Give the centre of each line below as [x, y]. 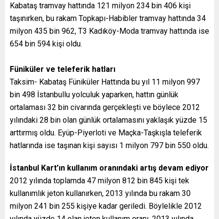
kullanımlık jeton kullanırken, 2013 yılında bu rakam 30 [100, 194]
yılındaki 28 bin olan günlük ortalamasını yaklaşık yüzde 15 [109, 120]
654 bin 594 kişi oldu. [46, 44]
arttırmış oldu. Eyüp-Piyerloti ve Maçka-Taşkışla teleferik [106, 133]
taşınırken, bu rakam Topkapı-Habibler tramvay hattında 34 [108, 19]
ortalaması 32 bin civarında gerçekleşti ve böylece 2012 [105, 108]
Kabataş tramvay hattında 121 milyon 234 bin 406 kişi [100, 6]
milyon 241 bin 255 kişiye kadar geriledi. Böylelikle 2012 [106, 206]
